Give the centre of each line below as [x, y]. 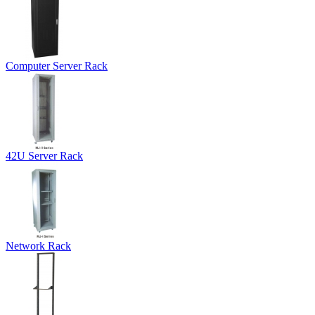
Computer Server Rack [57, 65]
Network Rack [38, 245]
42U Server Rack [44, 155]
